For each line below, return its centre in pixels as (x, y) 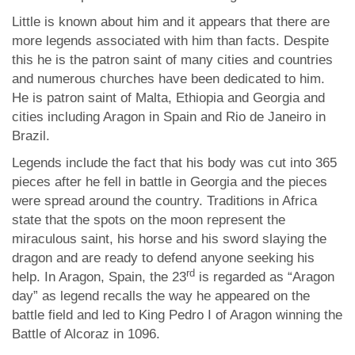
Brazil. (31, 136)
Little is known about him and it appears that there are (171, 22)
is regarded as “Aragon (265, 277)
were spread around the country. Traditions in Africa (164, 201)
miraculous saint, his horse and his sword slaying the (169, 239)
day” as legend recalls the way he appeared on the (161, 296)
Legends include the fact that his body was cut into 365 (174, 163)
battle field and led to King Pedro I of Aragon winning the (177, 315)
